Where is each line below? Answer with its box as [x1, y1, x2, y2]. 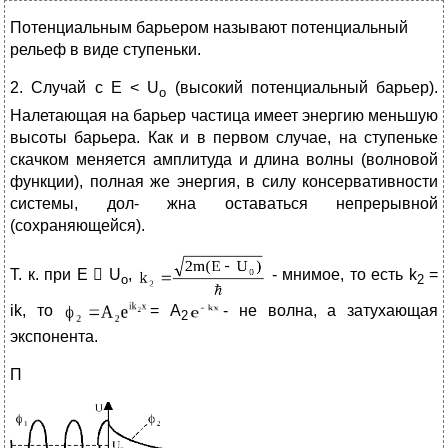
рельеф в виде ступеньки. [10, 41, 201, 59]
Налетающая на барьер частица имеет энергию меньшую [10, 106, 438, 124]
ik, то [10, 301, 64, 319]
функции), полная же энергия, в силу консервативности [10, 172, 438, 190]
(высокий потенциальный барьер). [174, 79, 438, 97]
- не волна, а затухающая [223, 301, 439, 319]
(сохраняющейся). [10, 216, 145, 234]
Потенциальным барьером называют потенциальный [10, 19, 408, 37]
